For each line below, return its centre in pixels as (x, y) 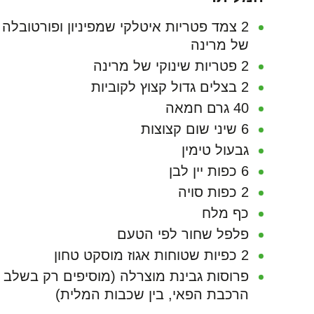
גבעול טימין (215, 150)
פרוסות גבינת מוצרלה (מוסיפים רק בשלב (126, 276)
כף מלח (225, 213)
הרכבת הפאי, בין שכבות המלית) (152, 294)
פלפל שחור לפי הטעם (183, 234)
